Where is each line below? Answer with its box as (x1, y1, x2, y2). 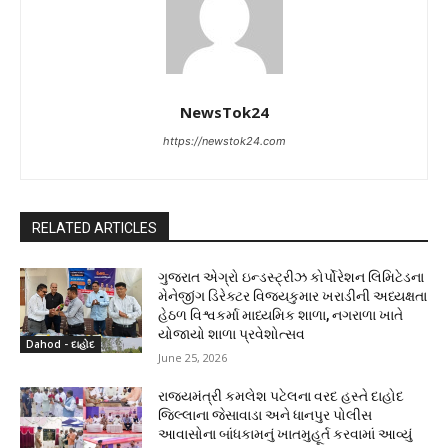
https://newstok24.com (162, 133, 286, 148)
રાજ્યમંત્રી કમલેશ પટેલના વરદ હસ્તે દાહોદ (158, 387, 405, 404)
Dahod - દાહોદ (26, 337, 95, 352)
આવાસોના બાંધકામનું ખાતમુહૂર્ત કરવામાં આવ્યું (158, 425, 413, 442)
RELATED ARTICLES (32, 219, 157, 236)
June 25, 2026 (158, 349, 228, 365)
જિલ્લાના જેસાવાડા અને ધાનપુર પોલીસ (158, 406, 373, 423)
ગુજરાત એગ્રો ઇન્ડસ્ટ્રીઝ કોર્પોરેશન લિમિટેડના (158, 268, 425, 285)
